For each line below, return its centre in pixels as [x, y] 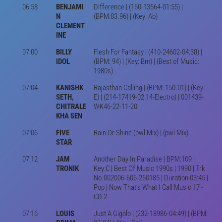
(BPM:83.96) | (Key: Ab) [125, 16]
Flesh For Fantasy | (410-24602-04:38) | [148, 52]
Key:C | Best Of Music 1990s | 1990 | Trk [149, 168]
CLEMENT [70, 26]
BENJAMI [69, 7]
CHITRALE [71, 106]
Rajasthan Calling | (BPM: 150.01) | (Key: [149, 87]
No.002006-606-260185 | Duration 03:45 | [151, 178]
